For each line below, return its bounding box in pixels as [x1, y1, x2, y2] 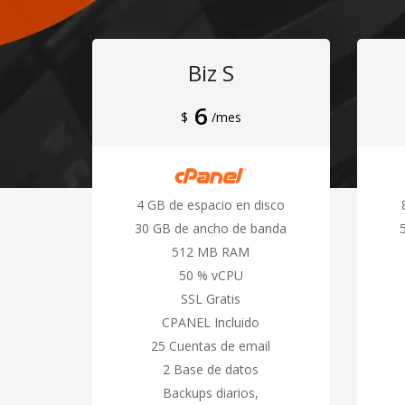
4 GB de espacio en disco [137, 195, 286, 213]
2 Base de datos [163, 360, 259, 378]
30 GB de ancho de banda [135, 219, 287, 237]
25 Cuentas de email [151, 336, 271, 354]
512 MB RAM [172, 242, 250, 260]
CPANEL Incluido [162, 313, 260, 331]
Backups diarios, [163, 383, 259, 401]
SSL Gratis [181, 289, 241, 307]
